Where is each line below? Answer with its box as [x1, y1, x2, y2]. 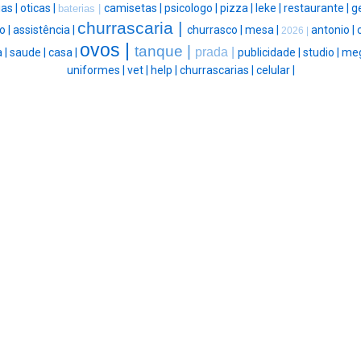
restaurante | [284, 2, 351, 15]
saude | [9, 46, 48, 60]
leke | [255, 2, 284, 15]
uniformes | [66, 64, 127, 77]
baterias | [58, 2, 104, 15]
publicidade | [237, 46, 303, 60]
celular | [255, 64, 295, 77]
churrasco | [187, 23, 245, 37]
